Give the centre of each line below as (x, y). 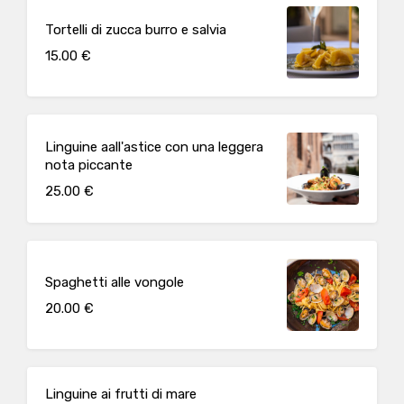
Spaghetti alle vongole (115, 282)
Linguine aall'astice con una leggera (154, 147)
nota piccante (89, 165)
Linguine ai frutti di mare (121, 394)
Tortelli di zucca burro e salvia (136, 29)
